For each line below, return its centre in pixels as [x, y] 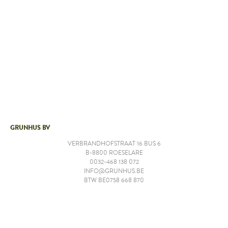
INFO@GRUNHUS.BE [114, 171]
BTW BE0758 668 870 [114, 180]
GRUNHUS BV [30, 128]
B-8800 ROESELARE [114, 153]
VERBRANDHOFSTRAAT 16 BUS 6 [114, 144]
